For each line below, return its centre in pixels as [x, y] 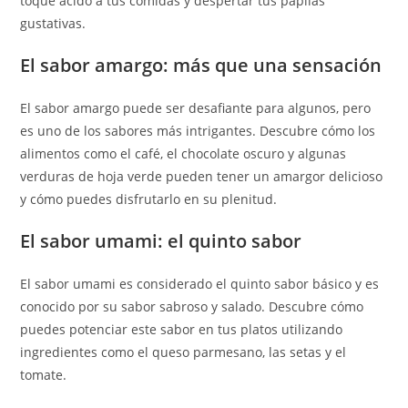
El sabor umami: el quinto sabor [161, 241]
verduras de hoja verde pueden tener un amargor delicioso [202, 176]
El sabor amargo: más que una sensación [201, 65]
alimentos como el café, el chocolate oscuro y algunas [184, 153]
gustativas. [53, 23]
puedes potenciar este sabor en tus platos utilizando [182, 329]
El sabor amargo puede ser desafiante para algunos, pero [196, 108]
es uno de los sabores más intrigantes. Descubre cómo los [198, 131]
